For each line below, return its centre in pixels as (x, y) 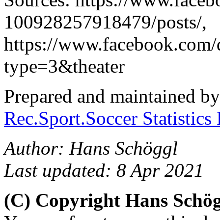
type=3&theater (64, 66)
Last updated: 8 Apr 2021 (104, 170)
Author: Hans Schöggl (91, 148)
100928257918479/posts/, (105, 22)
